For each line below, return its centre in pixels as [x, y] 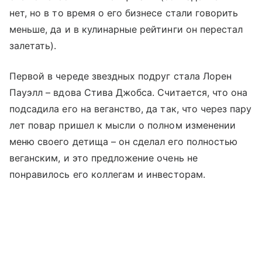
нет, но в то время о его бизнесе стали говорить [124, 13]
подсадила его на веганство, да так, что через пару [131, 108]
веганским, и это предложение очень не [104, 158]
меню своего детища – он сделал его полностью [124, 141]
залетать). [33, 45]
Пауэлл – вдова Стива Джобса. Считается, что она [129, 92]
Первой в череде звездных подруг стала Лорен [121, 76]
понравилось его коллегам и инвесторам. [107, 174]
